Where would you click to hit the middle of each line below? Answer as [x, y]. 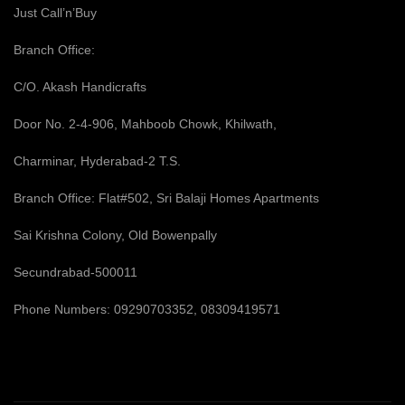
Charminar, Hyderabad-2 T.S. [97, 160]
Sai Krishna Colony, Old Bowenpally [115, 235]
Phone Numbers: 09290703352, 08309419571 [147, 309]
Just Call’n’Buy [55, 12]
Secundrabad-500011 [75, 272]
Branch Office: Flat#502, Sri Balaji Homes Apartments [166, 198]
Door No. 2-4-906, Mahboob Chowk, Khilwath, [145, 123]
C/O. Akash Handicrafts [80, 86]
